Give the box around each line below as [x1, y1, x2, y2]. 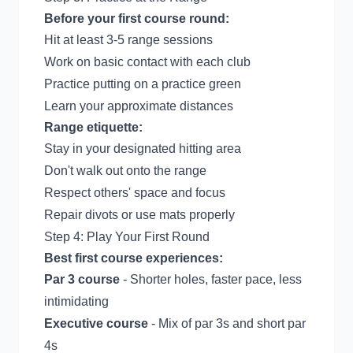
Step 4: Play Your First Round [44, 230, 210, 243]
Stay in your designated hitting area [44, 142, 241, 155]
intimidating [44, 295, 109, 308]
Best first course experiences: [44, 251, 223, 265]
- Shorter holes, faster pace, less [120, 273, 302, 286]
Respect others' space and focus [44, 186, 225, 199]
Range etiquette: [44, 121, 143, 134]
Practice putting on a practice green [44, 77, 241, 91]
